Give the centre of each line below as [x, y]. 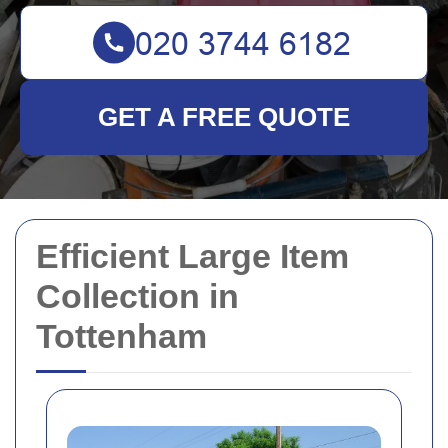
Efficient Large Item [192, 256]
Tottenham [121, 336]
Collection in [137, 296]
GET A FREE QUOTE [224, 117]
